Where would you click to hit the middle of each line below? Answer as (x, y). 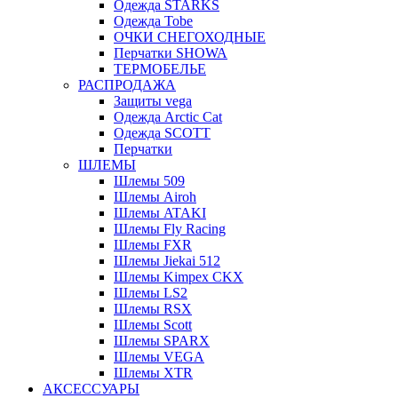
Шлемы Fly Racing (170, 228)
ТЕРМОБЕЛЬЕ (160, 68)
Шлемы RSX (153, 308)
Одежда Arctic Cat (168, 116)
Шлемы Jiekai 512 (167, 260)
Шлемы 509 (149, 180)
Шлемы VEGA (159, 356)
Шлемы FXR (153, 244)
